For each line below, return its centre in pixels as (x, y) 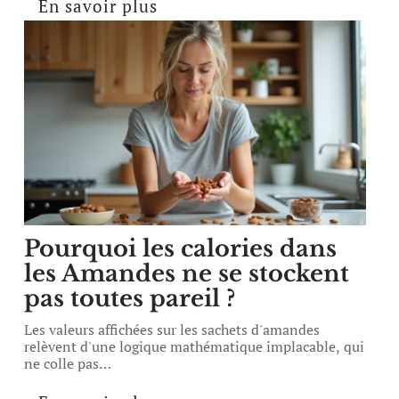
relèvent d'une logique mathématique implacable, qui (195, 346)
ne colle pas (62, 363)
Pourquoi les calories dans (181, 248)
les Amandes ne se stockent (187, 273)
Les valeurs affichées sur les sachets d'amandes (172, 330)
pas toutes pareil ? (130, 298)
